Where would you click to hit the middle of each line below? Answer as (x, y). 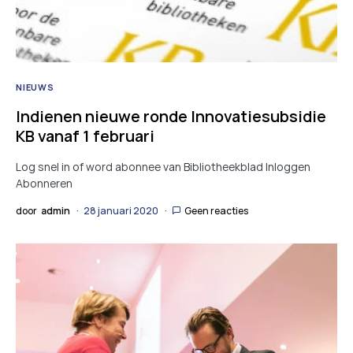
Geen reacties (216, 211)
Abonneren (44, 184)
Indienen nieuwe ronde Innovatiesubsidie (171, 117)
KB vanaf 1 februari (85, 136)
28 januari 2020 (121, 211)
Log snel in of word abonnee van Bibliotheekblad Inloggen (163, 167)
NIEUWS (35, 87)
